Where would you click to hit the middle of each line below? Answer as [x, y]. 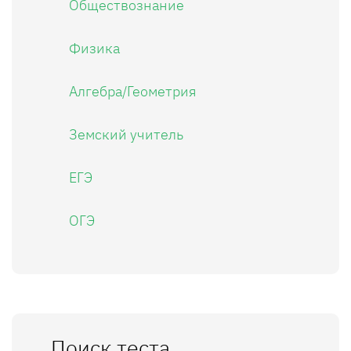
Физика [94, 48]
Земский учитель [126, 134]
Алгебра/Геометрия [133, 91]
